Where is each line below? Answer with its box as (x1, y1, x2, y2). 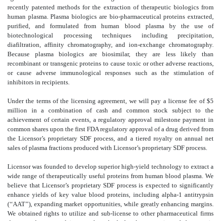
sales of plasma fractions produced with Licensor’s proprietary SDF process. (7, 144, 207, 151)
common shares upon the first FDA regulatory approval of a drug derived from (7, 125, 214, 133)
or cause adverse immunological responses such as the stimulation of (7, 69, 214, 76)
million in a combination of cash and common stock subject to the (7, 106, 214, 114)
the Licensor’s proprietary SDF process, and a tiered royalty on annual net (7, 134, 214, 142)
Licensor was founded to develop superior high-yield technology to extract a (7, 162, 214, 170)
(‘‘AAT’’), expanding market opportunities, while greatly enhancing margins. (7, 200, 214, 208)
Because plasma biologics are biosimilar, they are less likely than (7, 50, 214, 58)
